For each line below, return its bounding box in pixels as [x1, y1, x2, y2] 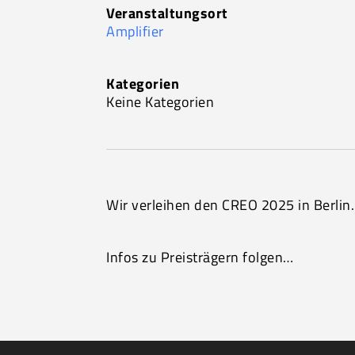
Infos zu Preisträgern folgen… [106, 246, 294, 268]
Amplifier [106, 21, 164, 42]
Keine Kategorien [106, 91, 215, 113]
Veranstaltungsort [106, 2, 228, 24]
